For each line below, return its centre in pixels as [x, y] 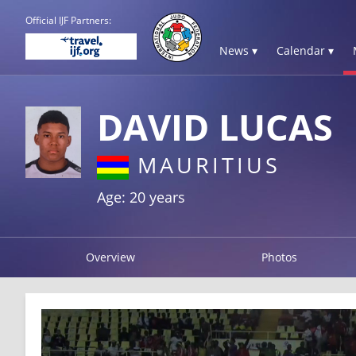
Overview [110, 257]
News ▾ [238, 50]
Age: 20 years [141, 197]
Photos [280, 257]
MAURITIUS [205, 165]
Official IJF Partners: [68, 20]
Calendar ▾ [305, 50]
